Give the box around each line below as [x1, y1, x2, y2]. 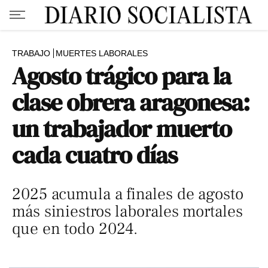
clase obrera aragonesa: [12, 86, 250, 118]
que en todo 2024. [12, 218, 138, 239]
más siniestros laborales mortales [12, 201, 243, 222]
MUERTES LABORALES [56, 48, 148, 58]
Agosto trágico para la [12, 60, 232, 92]
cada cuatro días [12, 139, 178, 171]
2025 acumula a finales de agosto [12, 184, 243, 205]
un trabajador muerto [12, 112, 232, 145]
